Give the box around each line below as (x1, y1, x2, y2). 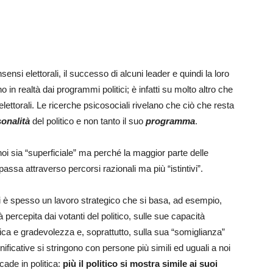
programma (146, 116, 195, 126)
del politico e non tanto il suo (30, 116, 146, 126)
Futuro (136, 5, 161, 15)
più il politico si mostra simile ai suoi (63, 258, 218, 269)
